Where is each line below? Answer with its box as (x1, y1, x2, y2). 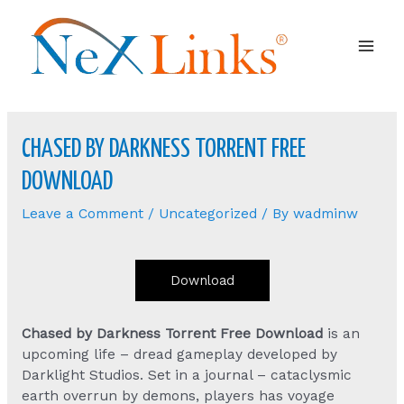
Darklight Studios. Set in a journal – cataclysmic (21, 366, 352, 383)
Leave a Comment (21, 205, 143, 222)
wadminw (292, 205, 358, 222)
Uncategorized (158, 205, 257, 222)
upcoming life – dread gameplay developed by (21, 345, 337, 363)
